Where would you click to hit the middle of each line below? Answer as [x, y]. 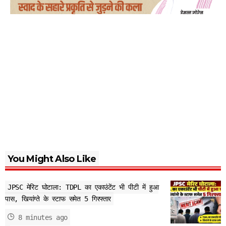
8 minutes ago [43, 218]
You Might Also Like [52, 159]
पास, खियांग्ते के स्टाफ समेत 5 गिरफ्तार [58, 199]
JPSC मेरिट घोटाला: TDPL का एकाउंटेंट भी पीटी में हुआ [83, 187]
